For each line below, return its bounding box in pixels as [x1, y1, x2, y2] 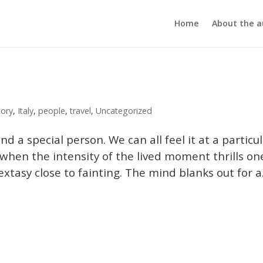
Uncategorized [96, 105, 153, 116]
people [38, 105, 66, 116]
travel [70, 105, 92, 116]
